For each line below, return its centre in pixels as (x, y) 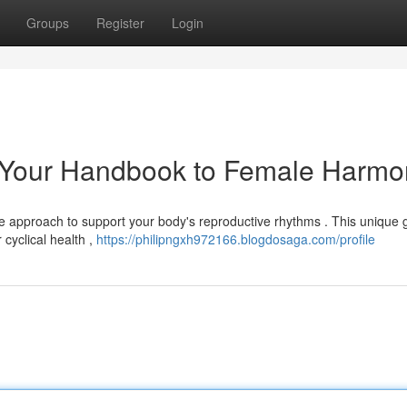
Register (120, 23)
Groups (48, 23)
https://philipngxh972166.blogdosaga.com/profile (236, 239)
